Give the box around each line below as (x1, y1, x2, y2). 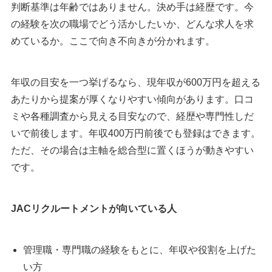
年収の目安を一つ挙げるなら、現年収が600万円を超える (11, 77, 260, 88)
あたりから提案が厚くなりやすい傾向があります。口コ (11, 94, 254, 105)
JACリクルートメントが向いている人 (11, 203, 177, 214)
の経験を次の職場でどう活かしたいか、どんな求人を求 (11, 19, 254, 30)
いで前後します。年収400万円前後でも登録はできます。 (11, 128, 260, 139)
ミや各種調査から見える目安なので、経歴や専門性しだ (11, 111, 254, 122)
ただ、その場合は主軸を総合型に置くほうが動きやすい (11, 145, 254, 156)
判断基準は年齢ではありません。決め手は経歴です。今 (11, 2, 254, 13)
